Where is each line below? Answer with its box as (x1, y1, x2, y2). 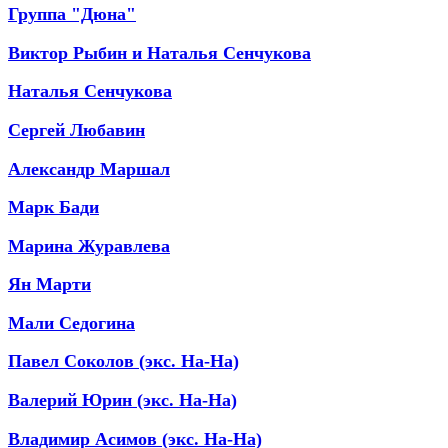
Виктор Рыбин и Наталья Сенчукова (8, 42, 311, 63)
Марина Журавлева (8, 235, 170, 256)
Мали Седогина (8, 312, 135, 333)
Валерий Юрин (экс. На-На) (8, 390, 237, 411)
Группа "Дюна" (8, 4, 136, 25)
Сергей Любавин (8, 119, 145, 140)
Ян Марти (8, 274, 91, 295)
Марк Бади (8, 197, 99, 218)
